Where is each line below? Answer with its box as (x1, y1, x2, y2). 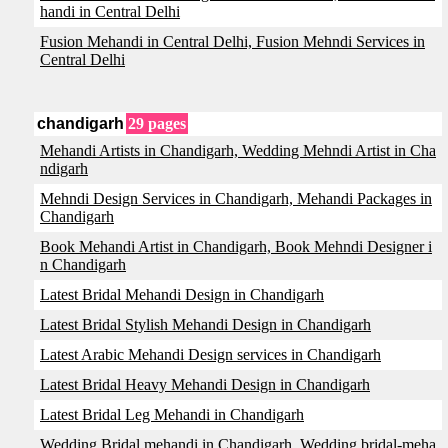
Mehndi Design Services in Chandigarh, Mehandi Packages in (40, 190, 432, 207)
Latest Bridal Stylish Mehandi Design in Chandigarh (40, 316, 371, 333)
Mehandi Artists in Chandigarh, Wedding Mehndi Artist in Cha (40, 142, 436, 159)
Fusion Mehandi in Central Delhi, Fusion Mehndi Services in (40, 33, 425, 50)
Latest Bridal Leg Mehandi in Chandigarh (40, 406, 304, 423)
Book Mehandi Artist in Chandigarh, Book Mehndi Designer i (40, 238, 432, 255)
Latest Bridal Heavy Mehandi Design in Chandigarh (40, 376, 370, 393)
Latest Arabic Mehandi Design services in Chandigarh (40, 346, 381, 363)
